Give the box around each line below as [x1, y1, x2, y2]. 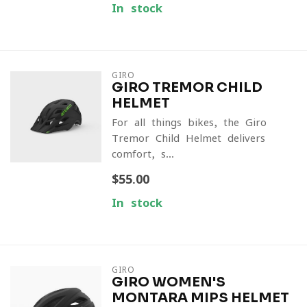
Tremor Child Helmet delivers [111, 133, 265, 143]
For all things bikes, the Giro [111, 117, 267, 127]
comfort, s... [111, 149, 174, 159]
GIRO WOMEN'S [111, 273, 225, 291]
